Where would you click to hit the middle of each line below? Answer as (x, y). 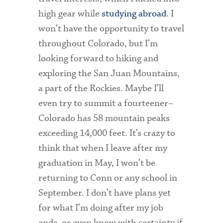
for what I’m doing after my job (101, 208)
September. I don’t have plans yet (105, 193)
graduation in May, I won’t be (97, 163)
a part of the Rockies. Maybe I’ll (101, 88)
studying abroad (134, 13)
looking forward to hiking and (99, 58)
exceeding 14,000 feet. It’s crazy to (107, 133)
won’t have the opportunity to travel (111, 28)
